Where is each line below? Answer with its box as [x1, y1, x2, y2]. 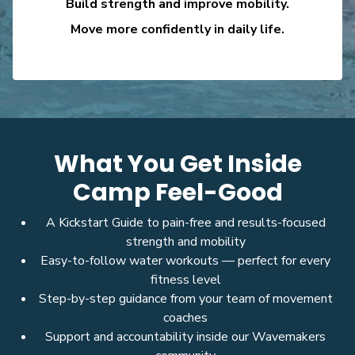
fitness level [150, 271, 221, 289]
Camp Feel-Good [72, 176, 283, 210]
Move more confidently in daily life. [71, 21, 284, 39]
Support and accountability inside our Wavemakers [45, 328, 326, 346]
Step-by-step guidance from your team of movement [38, 290, 333, 308]
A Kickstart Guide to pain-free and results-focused [45, 214, 326, 232]
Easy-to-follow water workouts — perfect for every [40, 252, 330, 270]
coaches [163, 309, 208, 327]
